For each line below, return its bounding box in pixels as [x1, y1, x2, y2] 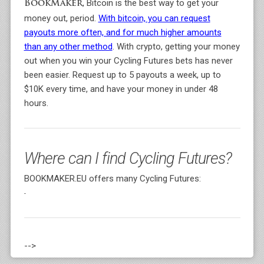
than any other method [24, 41, 113, 52]
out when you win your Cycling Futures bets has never [24, 55, 233, 66]
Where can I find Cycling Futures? [24, 149, 232, 168]
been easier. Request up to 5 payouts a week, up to [24, 70, 221, 80]
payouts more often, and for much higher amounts [24, 27, 222, 38]
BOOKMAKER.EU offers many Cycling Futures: [24, 173, 201, 184]
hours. [24, 98, 48, 108]
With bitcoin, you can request [98, 13, 210, 24]
